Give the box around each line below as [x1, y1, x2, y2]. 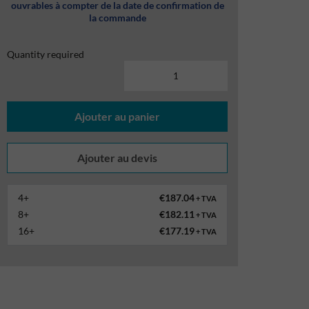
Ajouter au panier [74, 110, 161, 123]
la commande [88, 12, 146, 23]
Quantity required [7, 48, 85, 60]
